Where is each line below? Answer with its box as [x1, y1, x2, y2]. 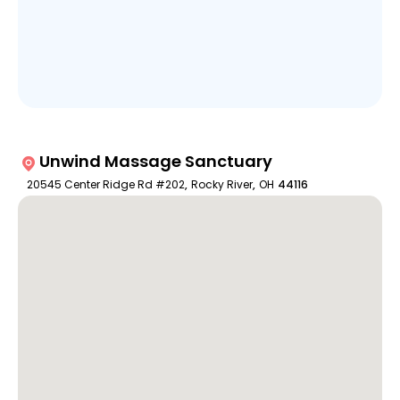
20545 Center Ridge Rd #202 [26, 177, 185, 193]
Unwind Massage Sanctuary [38, 150, 272, 173]
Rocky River [190, 177, 253, 193]
